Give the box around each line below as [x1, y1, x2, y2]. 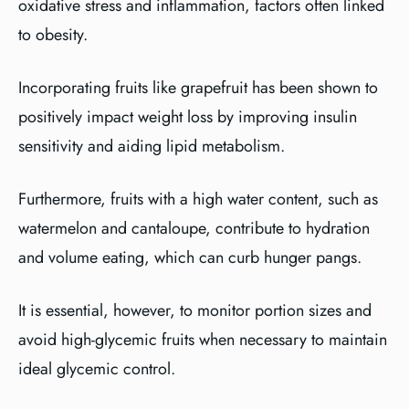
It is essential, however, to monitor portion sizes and [18, 299, 372, 322]
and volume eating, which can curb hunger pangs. [18, 246, 362, 269]
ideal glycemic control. [18, 357, 175, 381]
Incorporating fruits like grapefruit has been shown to [18, 76, 378, 100]
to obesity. [18, 23, 88, 47]
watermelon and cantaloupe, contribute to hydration [18, 216, 370, 240]
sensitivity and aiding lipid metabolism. [18, 134, 285, 158]
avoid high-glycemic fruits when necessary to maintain [18, 328, 387, 351]
